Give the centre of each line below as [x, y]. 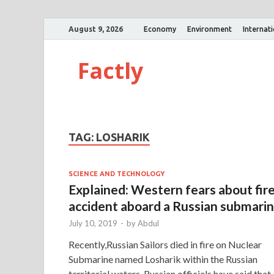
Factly [110, 71]
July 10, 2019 [93, 223]
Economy [160, 29]
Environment [209, 29]
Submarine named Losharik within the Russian [163, 259]
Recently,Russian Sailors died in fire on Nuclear [165, 244]
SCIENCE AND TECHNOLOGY [117, 173]
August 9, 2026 [96, 29]
